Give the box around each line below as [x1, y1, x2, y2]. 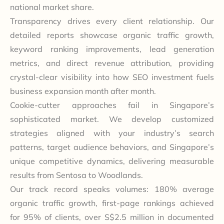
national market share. [10, 1, 94, 12]
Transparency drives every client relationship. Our [10, 15, 214, 26]
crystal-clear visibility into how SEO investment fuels [10, 71, 214, 82]
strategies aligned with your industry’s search [10, 127, 214, 138]
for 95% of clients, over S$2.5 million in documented [10, 211, 214, 222]
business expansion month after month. [10, 85, 156, 96]
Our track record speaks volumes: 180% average [10, 183, 214, 194]
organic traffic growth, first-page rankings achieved [10, 197, 214, 208]
